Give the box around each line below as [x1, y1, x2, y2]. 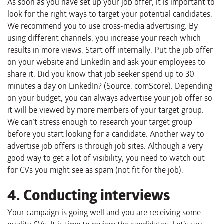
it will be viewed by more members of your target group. [7, 104, 204, 117]
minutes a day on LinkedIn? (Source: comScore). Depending [7, 80, 212, 93]
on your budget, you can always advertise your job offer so [7, 92, 212, 105]
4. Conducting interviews [7, 183, 170, 207]
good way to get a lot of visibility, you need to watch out [7, 152, 205, 165]
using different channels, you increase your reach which [7, 32, 201, 45]
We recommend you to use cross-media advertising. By [7, 20, 198, 33]
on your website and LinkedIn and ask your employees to [7, 56, 205, 69]
